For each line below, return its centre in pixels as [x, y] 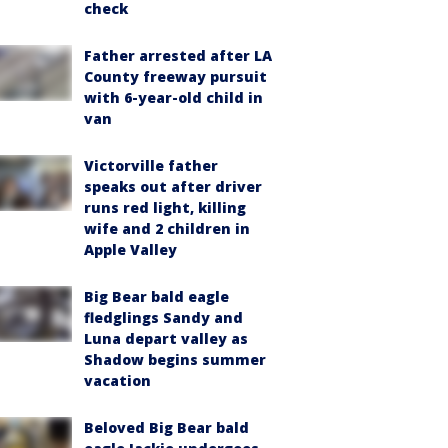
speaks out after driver [173, 186]
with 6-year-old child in [173, 97]
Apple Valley [130, 249]
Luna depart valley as [166, 338]
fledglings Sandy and [163, 317]
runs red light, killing [165, 207]
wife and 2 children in [167, 228]
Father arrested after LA [178, 55]
